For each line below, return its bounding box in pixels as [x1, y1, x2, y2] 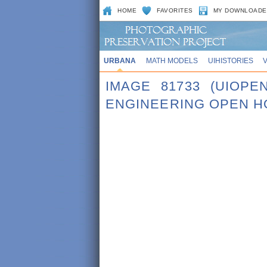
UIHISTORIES [207, 57, 253, 64]
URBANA [103, 57, 136, 64]
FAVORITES [157, 7, 193, 14]
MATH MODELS [145, 57, 198, 64]
